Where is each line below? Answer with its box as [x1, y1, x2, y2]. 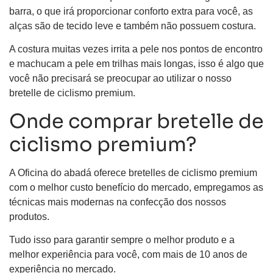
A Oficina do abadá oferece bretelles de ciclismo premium [9, 167, 257, 178]
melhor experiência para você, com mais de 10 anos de [9, 249, 247, 260]
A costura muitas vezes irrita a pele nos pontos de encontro [9, 44, 263, 55]
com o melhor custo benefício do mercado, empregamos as [9, 182, 263, 193]
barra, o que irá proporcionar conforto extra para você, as [9, 5, 253, 16]
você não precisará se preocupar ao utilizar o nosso [9, 73, 232, 84]
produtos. [9, 211, 49, 222]
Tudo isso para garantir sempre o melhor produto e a [9, 235, 235, 246]
